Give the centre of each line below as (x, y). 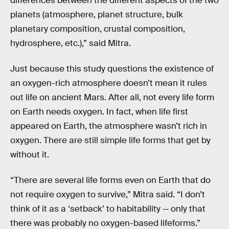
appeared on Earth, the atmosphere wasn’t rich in (109, 126)
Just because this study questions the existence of (112, 69)
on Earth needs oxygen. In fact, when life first (99, 112)
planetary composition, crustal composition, (98, 29)
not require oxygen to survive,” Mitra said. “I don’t (108, 194)
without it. (30, 155)
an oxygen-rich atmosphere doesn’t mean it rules (109, 83)
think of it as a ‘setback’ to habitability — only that (108, 209)
